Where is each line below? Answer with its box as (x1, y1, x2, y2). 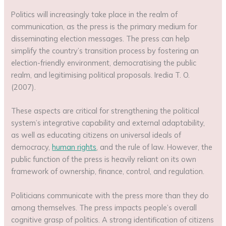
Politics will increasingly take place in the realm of (11, 9, 178, 19)
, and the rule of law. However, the (96, 142, 213, 152)
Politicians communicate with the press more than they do (11, 190, 209, 200)
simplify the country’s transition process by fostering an (11, 45, 199, 55)
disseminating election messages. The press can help (11, 33, 190, 43)
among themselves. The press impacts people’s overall (11, 202, 197, 212)
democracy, (11, 142, 52, 152)
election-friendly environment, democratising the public (11, 58, 197, 68)
